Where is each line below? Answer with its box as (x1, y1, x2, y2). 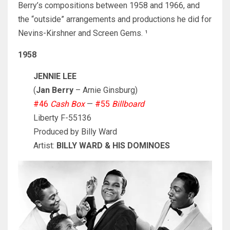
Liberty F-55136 (33, 113, 91, 123)
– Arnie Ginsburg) (73, 85, 138, 95)
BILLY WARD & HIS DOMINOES (56, 141, 170, 151)
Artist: (33, 141, 56, 151)
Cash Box (50, 99, 85, 109)
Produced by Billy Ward (33, 127, 117, 137)
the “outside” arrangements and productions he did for (18, 14, 212, 25)
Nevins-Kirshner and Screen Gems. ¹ (18, 28, 148, 39)
